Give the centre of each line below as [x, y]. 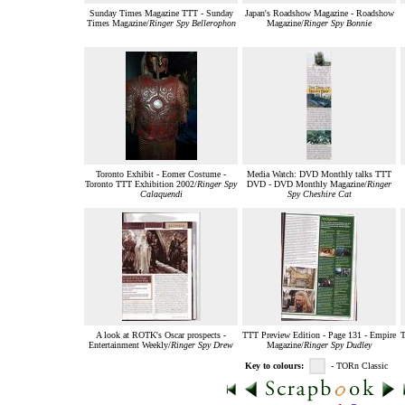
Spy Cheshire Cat [319, 194]
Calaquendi [161, 194]
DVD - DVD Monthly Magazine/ [307, 184]
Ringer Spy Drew [202, 345]
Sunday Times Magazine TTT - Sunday [161, 14]
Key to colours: [274, 366]
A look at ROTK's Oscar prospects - [161, 335]
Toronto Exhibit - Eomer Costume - [161, 174]
